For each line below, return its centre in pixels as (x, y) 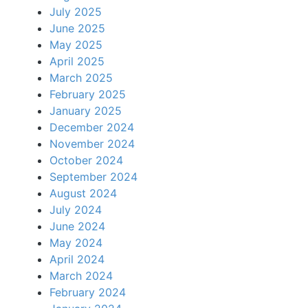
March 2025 (81, 78)
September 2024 (93, 177)
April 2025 (77, 61)
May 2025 (76, 45)
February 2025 (88, 94)
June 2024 (77, 226)
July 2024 (76, 210)
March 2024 (81, 276)
